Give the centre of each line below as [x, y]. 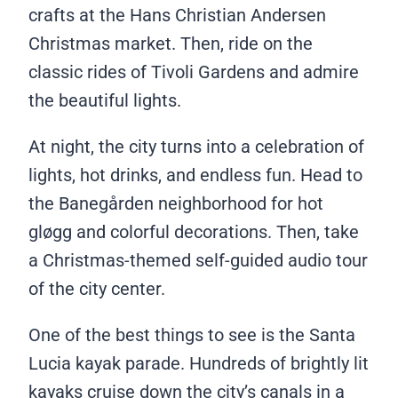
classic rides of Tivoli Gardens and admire [194, 72]
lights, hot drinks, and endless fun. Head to [195, 175]
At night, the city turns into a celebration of [196, 147]
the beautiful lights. [107, 101]
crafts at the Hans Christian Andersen [177, 16]
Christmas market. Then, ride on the [171, 44]
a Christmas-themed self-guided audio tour [198, 261]
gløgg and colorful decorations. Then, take [194, 232]
